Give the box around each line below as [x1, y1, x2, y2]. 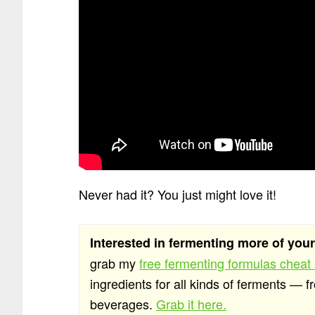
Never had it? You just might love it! [79, 184, 276, 203]
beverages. [90, 294, 156, 313]
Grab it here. [156, 294, 226, 313]
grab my [90, 253, 139, 272]
